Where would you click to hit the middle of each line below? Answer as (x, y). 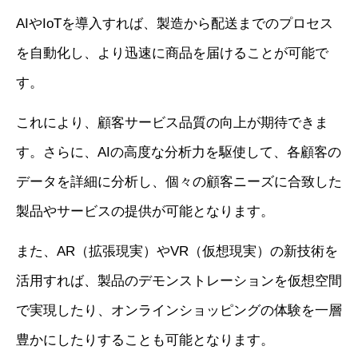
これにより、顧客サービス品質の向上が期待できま (172, 122)
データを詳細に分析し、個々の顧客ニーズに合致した (179, 181)
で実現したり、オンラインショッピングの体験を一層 (179, 310)
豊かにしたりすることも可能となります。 (145, 340)
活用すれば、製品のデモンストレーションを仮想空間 (179, 280)
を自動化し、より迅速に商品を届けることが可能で (172, 53)
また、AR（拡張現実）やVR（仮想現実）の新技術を (177, 251)
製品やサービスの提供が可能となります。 (145, 211)
